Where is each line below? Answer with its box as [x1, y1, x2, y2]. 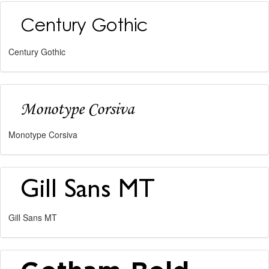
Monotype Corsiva [8, 128, 77, 141]
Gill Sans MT [8, 211, 57, 223]
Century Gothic [8, 46, 65, 58]
